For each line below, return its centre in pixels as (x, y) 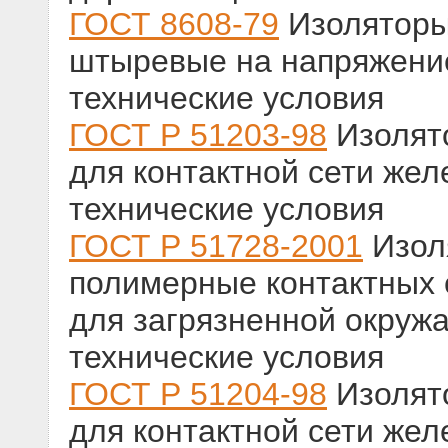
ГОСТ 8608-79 (174, 24)
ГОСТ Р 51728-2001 (216, 246)
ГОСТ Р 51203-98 (198, 135)
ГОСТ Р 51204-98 (198, 394)
